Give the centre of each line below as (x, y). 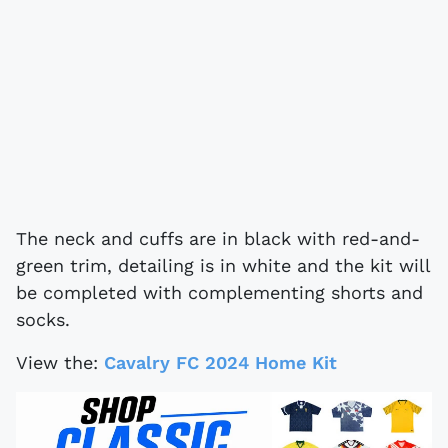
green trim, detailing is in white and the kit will (223, 265)
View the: (60, 362)
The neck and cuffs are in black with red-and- (218, 238)
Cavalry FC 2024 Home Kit (220, 362)
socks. (43, 319)
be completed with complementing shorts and (219, 292)
